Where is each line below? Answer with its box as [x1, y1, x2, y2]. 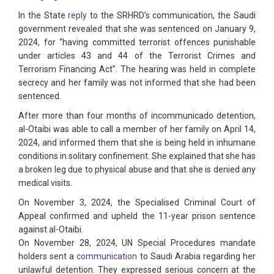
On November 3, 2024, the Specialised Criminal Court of [18, 198, 256, 208]
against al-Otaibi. [18, 224, 83, 235]
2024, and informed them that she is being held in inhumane [18, 138, 256, 148]
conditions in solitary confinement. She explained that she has [18, 151, 256, 161]
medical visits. [18, 178, 72, 188]
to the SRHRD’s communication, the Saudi [90, 10, 256, 21]
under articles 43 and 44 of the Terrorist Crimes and [18, 51, 256, 61]
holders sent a [18, 251, 77, 262]
